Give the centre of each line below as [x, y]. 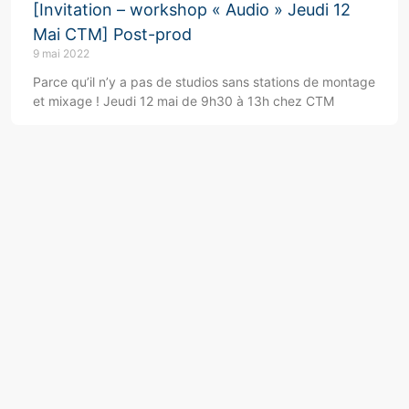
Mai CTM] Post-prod [112, 35]
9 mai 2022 [61, 54]
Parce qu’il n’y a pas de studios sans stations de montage [204, 82]
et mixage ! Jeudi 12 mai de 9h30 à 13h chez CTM [184, 101]
